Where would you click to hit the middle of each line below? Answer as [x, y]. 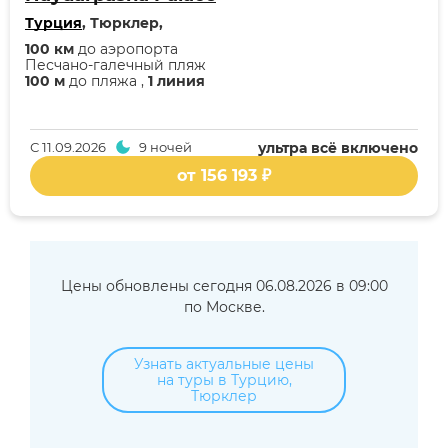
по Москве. [224, 306]
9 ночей [165, 146]
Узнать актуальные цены [224, 363]
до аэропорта [126, 48]
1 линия [176, 80]
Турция [53, 22]
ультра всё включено [338, 147]
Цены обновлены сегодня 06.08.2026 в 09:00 [224, 285]
